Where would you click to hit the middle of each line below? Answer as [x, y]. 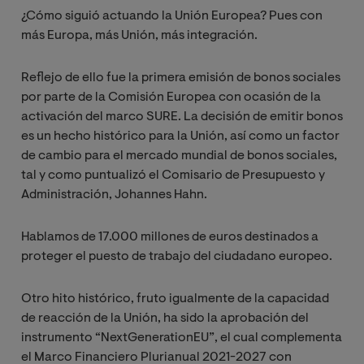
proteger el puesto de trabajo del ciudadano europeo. [177, 257]
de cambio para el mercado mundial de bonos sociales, [179, 156]
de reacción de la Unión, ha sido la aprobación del [165, 319]
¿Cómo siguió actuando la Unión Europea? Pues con [172, 17]
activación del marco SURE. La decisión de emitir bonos [182, 117]
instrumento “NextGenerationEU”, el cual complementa [182, 338]
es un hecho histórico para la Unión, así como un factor [180, 137]
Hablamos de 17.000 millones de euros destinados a [170, 238]
